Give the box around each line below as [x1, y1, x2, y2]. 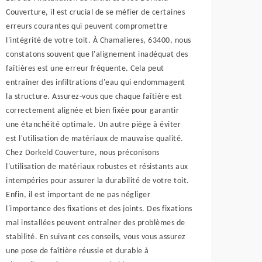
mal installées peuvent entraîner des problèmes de [6, 219, 185, 227]
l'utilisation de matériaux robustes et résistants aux [6, 163, 188, 171]
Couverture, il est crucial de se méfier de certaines [6, 8, 185, 17]
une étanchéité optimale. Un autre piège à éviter [6, 120, 181, 129]
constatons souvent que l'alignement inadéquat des [6, 50, 188, 59]
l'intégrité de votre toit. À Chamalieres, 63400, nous [6, 36, 191, 45]
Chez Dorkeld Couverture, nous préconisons [6, 149, 160, 157]
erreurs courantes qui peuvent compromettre [6, 22, 168, 31]
